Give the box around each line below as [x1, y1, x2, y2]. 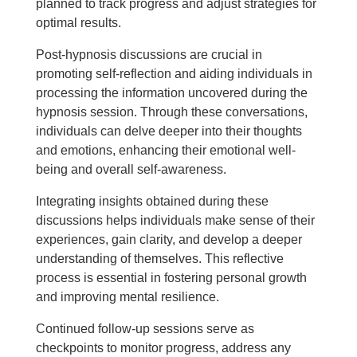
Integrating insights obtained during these [35, 194, 269, 208]
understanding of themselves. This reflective [35, 252, 284, 265]
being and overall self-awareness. [35, 163, 226, 176]
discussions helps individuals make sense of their [35, 214, 315, 227]
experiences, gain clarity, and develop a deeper [35, 233, 302, 246]
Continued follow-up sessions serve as [35, 322, 254, 335]
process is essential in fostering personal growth [35, 271, 307, 284]
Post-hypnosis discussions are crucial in [35, 48, 262, 61]
